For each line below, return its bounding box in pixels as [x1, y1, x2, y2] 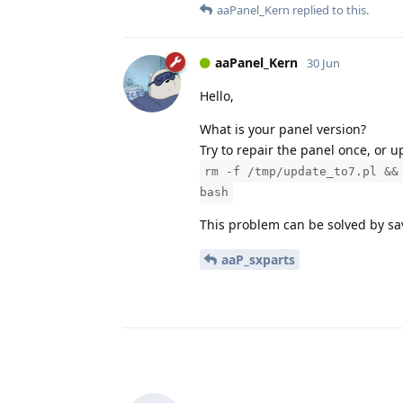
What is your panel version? [200, 120, 366, 138]
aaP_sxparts [221, 250, 295, 268]
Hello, [200, 86, 234, 104]
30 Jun [307, 54, 340, 71]
